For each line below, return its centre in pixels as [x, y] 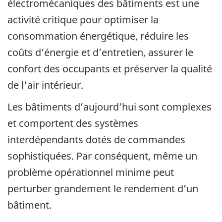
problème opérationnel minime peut [91, 172]
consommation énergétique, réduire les [98, 36]
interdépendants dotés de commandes [96, 140]
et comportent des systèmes [73, 123]
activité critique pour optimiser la [83, 19]
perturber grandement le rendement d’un [103, 189]
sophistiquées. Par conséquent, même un [102, 156]
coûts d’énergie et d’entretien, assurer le [100, 52]
